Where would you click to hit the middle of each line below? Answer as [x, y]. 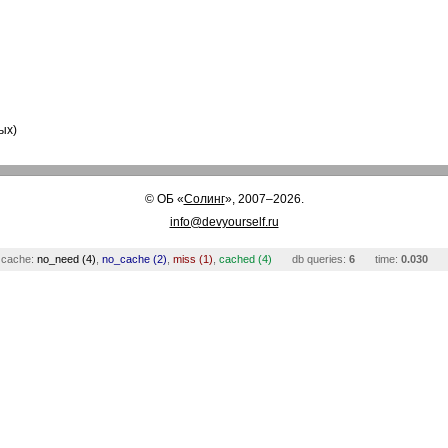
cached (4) [245, 259]
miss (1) [192, 259]
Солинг [204, 199]
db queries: [320, 259]
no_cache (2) [134, 259]
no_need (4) [66, 259]
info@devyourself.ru [224, 222]
